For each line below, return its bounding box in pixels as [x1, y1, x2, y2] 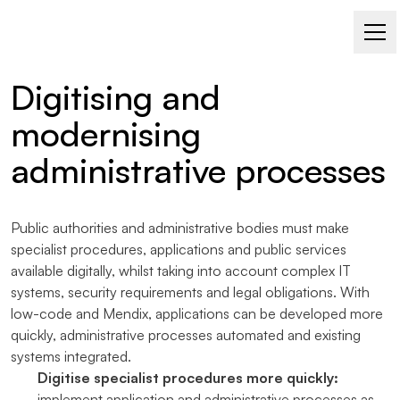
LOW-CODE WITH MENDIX [11, 45, 189, 62]
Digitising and [11, 76, 221, 118]
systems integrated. [11, 347, 131, 365]
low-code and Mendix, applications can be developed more [11, 304, 383, 322]
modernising [11, 112, 201, 154]
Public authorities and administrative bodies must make [11, 219, 349, 237]
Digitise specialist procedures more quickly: [37, 369, 338, 387]
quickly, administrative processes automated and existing [11, 326, 361, 344]
